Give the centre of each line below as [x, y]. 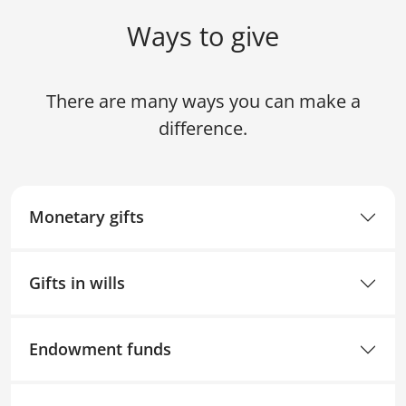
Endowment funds [100, 349]
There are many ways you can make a [203, 101]
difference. [203, 129]
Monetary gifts [87, 217]
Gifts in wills [77, 283]
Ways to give [203, 36]
